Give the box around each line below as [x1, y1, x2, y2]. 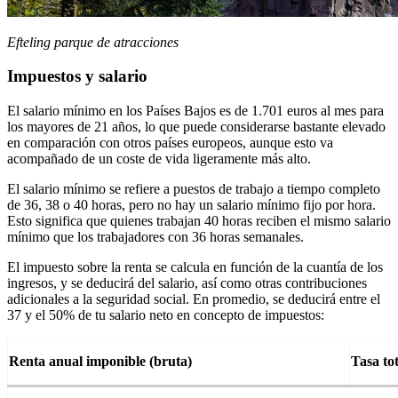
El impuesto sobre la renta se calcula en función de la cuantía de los [7, 259, 383, 275]
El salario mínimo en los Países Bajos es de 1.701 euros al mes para [7, 103, 384, 118]
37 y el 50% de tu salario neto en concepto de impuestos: [7, 307, 324, 322]
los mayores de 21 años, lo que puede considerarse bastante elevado [7, 119, 386, 134]
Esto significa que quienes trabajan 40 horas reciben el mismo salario [7, 213, 391, 228]
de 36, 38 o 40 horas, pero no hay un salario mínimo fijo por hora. [7, 197, 376, 212]
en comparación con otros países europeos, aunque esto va [7, 135, 333, 150]
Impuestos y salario [7, 67, 147, 86]
